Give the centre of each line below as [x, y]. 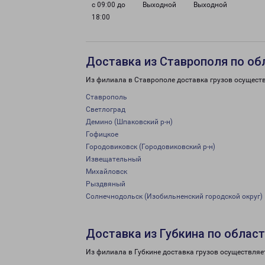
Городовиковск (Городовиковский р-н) [151, 147]
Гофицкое [102, 134]
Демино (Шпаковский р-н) [129, 122]
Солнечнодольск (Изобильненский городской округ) [174, 196]
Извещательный [114, 159]
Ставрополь [106, 97]
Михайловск [106, 172]
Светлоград [106, 109]
